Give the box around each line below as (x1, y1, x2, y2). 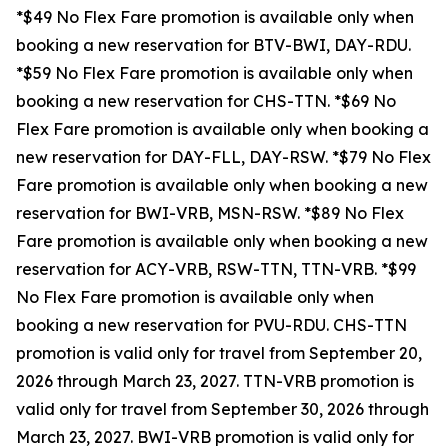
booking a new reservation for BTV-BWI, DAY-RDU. (16, 35, 411, 55)
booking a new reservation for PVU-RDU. (16, 315, 333, 335)
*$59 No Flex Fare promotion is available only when (16, 63, 413, 83)
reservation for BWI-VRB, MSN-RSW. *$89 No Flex (16, 203, 404, 223)
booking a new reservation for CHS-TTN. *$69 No (16, 91, 396, 111)
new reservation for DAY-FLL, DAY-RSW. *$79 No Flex (16, 147, 431, 167)
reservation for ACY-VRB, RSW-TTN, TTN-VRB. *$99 (16, 259, 416, 279)
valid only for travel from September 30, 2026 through (16, 399, 429, 419)
